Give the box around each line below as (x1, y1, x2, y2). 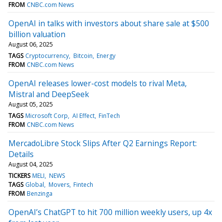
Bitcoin (73, 51, 93, 60)
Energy (96, 51, 115, 60)
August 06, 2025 (8, 40, 53, 49)
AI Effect (72, 111, 95, 120)
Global (25, 180, 45, 189)
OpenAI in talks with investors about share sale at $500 (8, 17, 209, 29)
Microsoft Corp (25, 111, 68, 120)
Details (8, 148, 34, 160)
